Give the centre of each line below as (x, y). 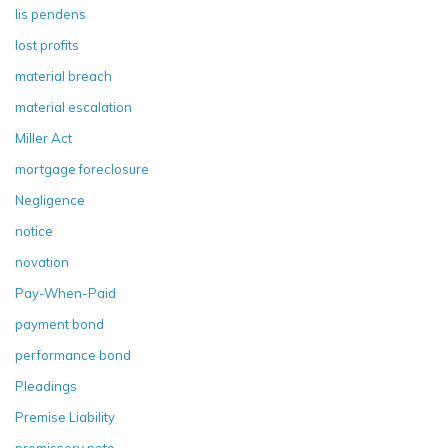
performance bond (73, 354)
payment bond (59, 323)
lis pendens (50, 13)
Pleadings (46, 385)
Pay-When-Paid (65, 292)
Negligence (50, 199)
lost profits (47, 44)
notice (34, 230)
